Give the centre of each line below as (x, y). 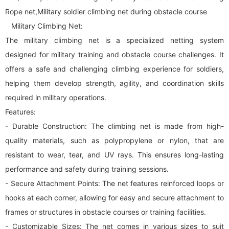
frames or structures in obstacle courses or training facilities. (106, 212)
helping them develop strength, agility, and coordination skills (114, 83)
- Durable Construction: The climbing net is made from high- (114, 126)
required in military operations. (56, 97)
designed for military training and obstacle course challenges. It (114, 54)
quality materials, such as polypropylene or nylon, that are (114, 140)
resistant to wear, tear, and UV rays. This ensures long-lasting (114, 155)
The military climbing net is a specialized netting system (114, 40)
